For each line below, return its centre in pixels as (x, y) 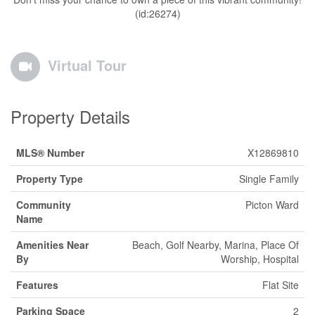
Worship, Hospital (260, 259)
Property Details (70, 116)
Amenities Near (52, 245)
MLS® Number (50, 153)
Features (37, 285)
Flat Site (281, 285)
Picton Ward (272, 205)
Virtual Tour (87, 65)
